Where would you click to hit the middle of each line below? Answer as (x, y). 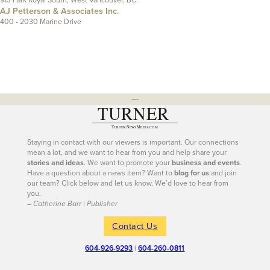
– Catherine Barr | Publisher (72, 204)
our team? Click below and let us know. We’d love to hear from (127, 183)
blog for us (191, 173)
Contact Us (135, 227)
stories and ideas (55, 162)
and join (223, 173)
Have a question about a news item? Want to (100, 173)
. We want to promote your (127, 162)
